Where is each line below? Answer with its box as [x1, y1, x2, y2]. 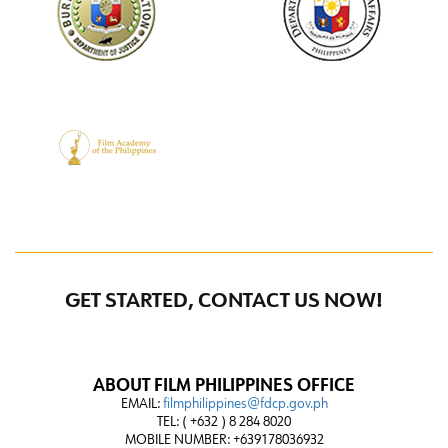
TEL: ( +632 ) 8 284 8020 [157, 415, 291, 429]
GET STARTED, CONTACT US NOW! [65, 291, 383, 312]
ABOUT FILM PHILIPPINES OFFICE [93, 377, 355, 395]
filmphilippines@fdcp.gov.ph [162, 397, 328, 411]
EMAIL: [120, 397, 163, 411]
